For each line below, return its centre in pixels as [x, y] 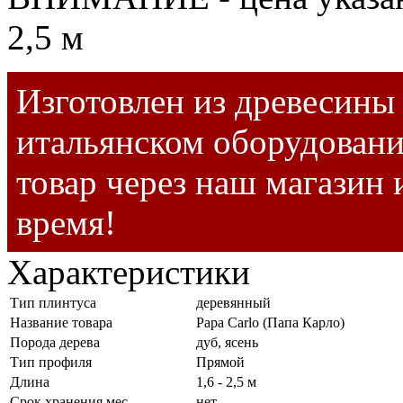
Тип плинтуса [53, 303]
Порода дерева [55, 343]
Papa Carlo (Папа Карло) [270, 323]
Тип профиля [51, 363]
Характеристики [129, 273]
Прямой [220, 363]
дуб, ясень [227, 343]
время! [66, 223]
